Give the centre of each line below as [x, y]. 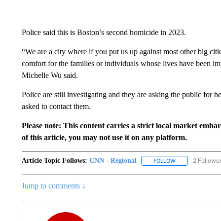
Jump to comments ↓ [54, 186]
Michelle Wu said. [50, 75]
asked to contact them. [56, 106]
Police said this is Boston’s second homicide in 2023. [104, 32]
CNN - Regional [113, 161]
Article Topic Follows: [54, 161]
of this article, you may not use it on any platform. [104, 137]
